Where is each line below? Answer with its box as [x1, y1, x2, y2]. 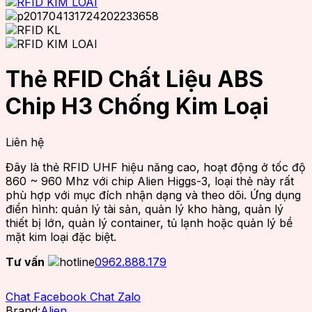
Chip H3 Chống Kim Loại [6, 93, 269, 120]
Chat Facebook [6, 289, 86, 304]
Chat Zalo [90, 289, 141, 304]
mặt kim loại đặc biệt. [6, 229, 116, 244]
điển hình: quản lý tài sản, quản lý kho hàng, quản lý [6, 201, 283, 216]
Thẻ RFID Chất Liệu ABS [6, 65, 263, 93]
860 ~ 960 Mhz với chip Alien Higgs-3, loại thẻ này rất [6, 173, 294, 188]
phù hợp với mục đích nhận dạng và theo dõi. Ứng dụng [6, 187, 301, 202]
